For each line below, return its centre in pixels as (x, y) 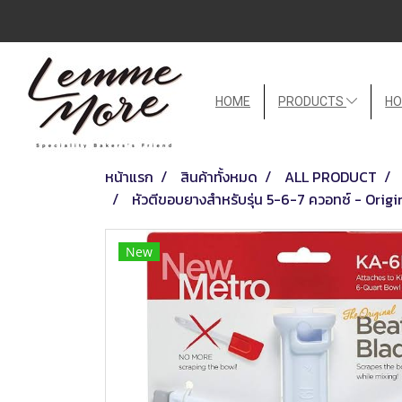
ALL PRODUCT (331, 176)
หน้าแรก (129, 176)
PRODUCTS (312, 101)
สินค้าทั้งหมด (219, 176)
